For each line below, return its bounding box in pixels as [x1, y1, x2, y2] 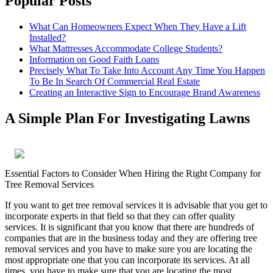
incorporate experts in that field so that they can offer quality [5, 211, 235, 222]
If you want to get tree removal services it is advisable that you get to [5, 200, 268, 211]
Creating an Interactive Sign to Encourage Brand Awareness [29, 87, 260, 98]
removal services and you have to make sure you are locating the [5, 244, 252, 255]
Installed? [29, 32, 66, 43]
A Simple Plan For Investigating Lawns [5, 110, 250, 127]
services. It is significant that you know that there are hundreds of [5, 222, 254, 233]
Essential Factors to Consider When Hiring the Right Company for [5, 168, 261, 179]
